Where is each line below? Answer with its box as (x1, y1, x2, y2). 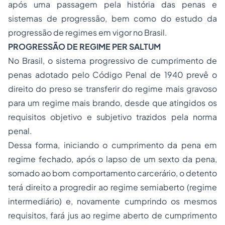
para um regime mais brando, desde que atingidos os (8, 97, 217, 108)
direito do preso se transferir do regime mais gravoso (8, 83, 217, 94)
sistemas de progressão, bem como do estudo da (8, 13, 217, 24)
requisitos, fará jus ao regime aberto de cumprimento (8, 210, 217, 220)
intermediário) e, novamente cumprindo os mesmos (8, 196, 217, 206)
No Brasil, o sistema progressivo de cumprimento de (8, 55, 217, 66)
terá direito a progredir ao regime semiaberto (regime (8, 182, 217, 192)
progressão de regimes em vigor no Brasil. (8, 27, 167, 38)
